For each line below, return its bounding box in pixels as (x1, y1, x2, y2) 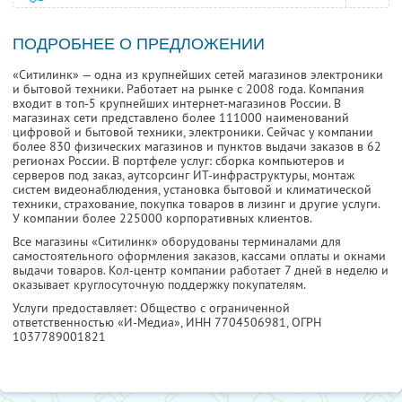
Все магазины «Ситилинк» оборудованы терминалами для (13, 233, 341, 250)
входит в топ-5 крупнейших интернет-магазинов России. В (13, 95, 341, 112)
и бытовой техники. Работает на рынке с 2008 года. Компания (13, 81, 364, 98)
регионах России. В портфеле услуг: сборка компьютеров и (13, 153, 345, 170)
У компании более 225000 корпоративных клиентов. (13, 210, 312, 227)
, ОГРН (286, 314, 321, 331)
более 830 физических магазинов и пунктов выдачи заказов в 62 (13, 138, 381, 155)
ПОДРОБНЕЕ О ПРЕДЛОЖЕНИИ (13, 35, 265, 54)
